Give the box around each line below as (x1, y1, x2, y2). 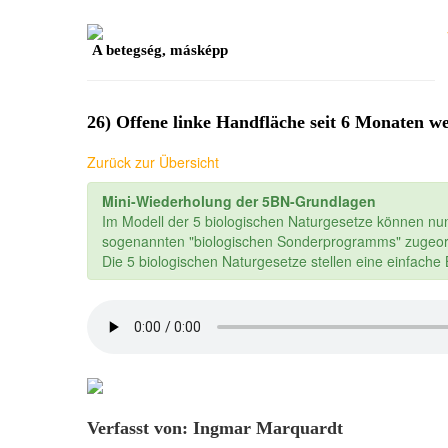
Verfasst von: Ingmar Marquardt (87, 418, 343, 439)
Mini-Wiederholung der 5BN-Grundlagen (102, 191, 376, 212)
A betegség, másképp (92, 42, 228, 59)
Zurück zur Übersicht (87, 152, 219, 173)
